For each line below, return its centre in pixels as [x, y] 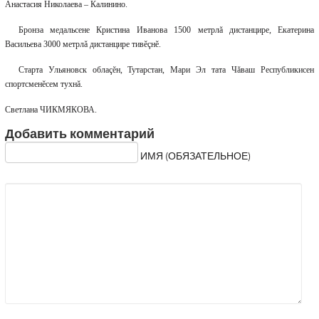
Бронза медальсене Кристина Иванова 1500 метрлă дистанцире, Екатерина [166, 30]
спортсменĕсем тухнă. [43, 84]
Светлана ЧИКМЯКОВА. [51, 110]
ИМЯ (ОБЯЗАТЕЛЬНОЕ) [195, 156]
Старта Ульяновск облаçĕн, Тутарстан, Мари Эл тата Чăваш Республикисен [166, 70]
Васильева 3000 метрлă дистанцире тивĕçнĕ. [83, 45]
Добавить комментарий [79, 135]
